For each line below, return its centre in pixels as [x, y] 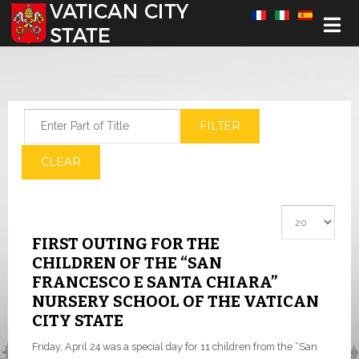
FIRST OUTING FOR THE [126, 244]
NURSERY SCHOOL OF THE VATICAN [175, 301]
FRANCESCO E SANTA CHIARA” [155, 282]
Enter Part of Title [67, 117]
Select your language [63, 15]
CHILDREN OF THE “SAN [127, 263]
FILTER [220, 126]
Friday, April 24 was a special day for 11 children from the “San [175, 347]
